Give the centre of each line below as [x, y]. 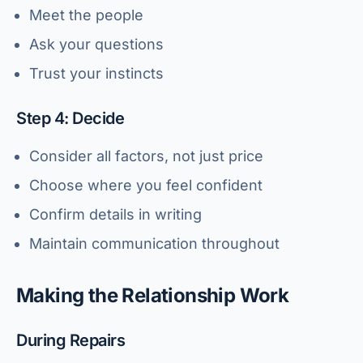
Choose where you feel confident [146, 185]
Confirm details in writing [115, 214]
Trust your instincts [96, 73]
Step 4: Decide [70, 118]
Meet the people [86, 15]
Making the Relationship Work [153, 295]
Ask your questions [96, 44]
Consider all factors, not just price [146, 156]
